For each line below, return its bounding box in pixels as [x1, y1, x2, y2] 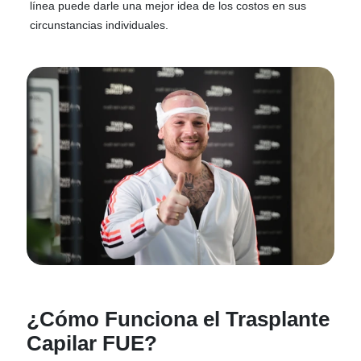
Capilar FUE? [27, 330, 158, 355]
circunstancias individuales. [30, 18, 169, 31]
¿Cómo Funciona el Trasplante [27, 306, 330, 331]
